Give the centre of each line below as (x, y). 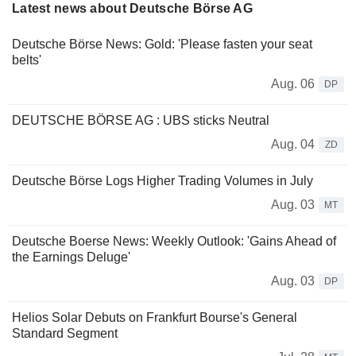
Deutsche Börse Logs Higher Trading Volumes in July (163, 180)
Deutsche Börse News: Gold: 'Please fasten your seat (162, 44)
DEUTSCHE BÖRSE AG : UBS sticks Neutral (141, 120)
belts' (27, 60)
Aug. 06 (293, 83)
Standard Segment (65, 333)
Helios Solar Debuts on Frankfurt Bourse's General (155, 317)
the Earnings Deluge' (71, 257)
